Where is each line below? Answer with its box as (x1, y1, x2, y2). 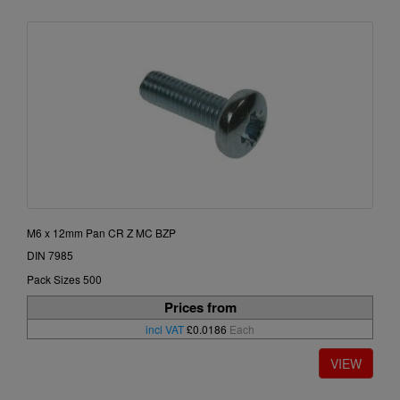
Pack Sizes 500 (27, 271, 102, 287)
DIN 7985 (27, 247, 73, 263)
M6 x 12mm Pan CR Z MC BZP (27, 225, 176, 241)
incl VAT (146, 321, 184, 337)
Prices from (163, 297, 237, 318)
